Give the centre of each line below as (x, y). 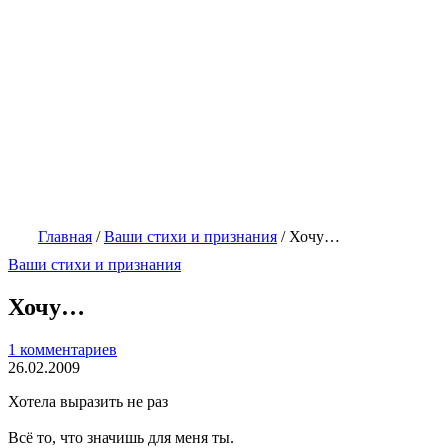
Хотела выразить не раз (88, 401)
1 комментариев (62, 349)
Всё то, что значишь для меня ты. (121, 437)
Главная (65, 236)
